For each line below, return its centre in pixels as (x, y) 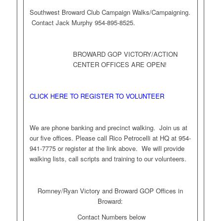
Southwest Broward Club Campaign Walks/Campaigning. (110, 12)
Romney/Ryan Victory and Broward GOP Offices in (110, 190)
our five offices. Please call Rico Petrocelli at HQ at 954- (110, 138)
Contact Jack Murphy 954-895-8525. (82, 23)
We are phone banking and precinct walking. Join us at (108, 128)
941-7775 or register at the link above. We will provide (107, 148)
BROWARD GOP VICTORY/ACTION (125, 54)
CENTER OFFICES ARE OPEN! (120, 65)
